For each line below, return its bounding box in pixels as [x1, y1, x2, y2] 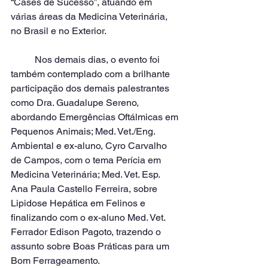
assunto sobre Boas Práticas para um [11, 240, 172, 252]
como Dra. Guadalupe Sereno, [11, 97, 141, 108]
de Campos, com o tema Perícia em [11, 154, 163, 166]
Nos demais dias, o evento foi [11, 54, 35, 65]
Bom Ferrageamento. [11, 255, 100, 266]
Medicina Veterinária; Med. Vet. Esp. [11, 169, 162, 180]
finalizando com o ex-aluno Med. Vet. [11, 212, 167, 223]
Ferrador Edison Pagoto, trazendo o [11, 226, 163, 237]
